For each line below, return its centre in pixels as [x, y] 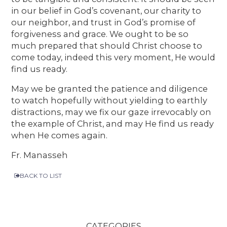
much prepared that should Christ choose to [107, 45]
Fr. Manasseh [40, 155]
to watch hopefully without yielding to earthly [109, 100]
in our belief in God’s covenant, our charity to [106, 10]
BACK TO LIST [41, 175]
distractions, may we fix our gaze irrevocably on [111, 112]
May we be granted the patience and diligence [110, 88]
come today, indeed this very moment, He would [113, 57]
